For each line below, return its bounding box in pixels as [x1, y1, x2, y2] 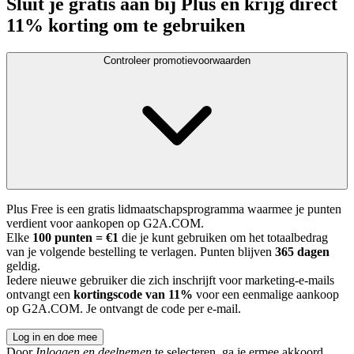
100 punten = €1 [32, 231, 119, 245]
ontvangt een [6, 288, 73, 302]
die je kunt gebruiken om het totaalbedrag [119, 231, 328, 245]
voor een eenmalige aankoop [193, 288, 339, 302]
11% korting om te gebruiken [6, 15, 245, 36]
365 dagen [275, 245, 330, 259]
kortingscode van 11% [73, 288, 193, 302]
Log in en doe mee [13, 331, 97, 344]
